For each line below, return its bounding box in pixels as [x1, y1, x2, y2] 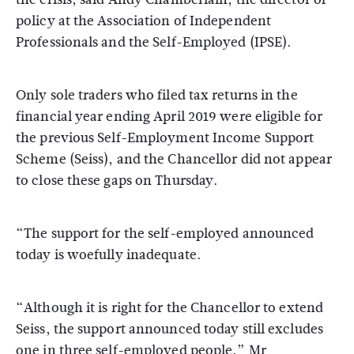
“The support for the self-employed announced [16, 224, 314, 243]
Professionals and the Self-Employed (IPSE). [16, 32, 292, 52]
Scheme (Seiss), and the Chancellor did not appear [16, 149, 332, 169]
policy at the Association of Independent [16, 11, 272, 31]
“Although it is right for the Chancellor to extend [16, 298, 324, 318]
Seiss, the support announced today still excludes [16, 319, 323, 339]
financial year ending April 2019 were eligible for [16, 107, 323, 126]
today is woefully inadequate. [16, 245, 201, 265]
